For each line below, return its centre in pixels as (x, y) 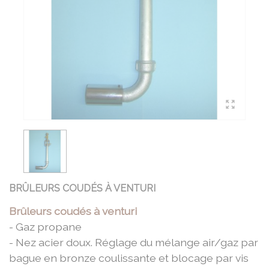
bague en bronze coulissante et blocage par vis (129, 258)
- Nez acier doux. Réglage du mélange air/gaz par (134, 242)
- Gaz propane (45, 226)
